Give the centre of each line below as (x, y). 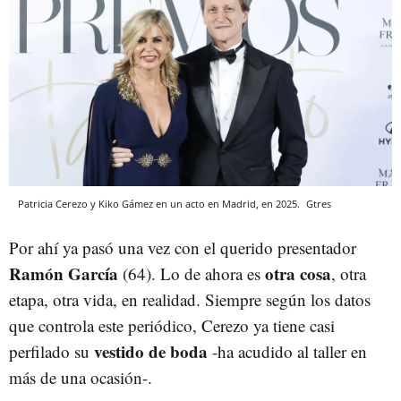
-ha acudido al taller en (290, 351)
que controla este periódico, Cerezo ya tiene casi (172, 325)
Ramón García (64, 273)
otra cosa (298, 273)
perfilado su (51, 351)
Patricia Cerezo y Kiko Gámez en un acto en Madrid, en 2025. (160, 203)
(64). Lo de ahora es (192, 273)
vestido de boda (153, 351)
